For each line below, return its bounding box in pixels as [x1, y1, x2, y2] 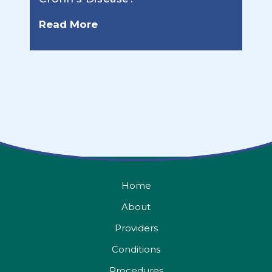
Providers [114, 222, 158, 234]
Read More [39, 18, 98, 31]
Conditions [112, 243, 160, 256]
